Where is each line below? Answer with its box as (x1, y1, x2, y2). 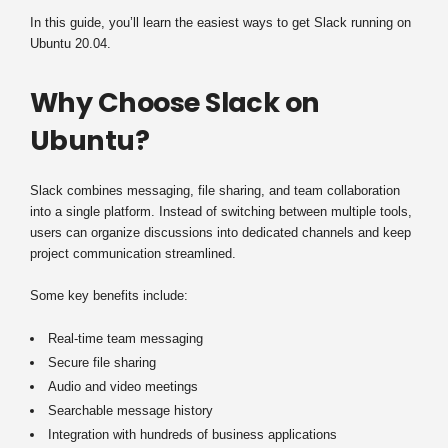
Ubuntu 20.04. (30, 35, 111, 51)
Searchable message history (48, 402, 213, 418)
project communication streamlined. (30, 245, 236, 261)
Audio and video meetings (48, 378, 198, 394)
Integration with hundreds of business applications (48, 426, 337, 442)
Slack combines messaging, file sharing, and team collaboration (30, 182, 400, 198)
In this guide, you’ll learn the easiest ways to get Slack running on (30, 14, 411, 30)
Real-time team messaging (48, 330, 203, 346)
